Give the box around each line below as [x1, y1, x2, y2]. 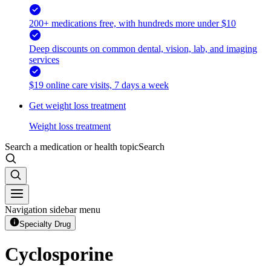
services [29, 54, 59, 65]
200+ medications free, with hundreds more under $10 [29, 18, 236, 28]
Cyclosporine [5, 243, 113, 266]
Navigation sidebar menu [5, 204, 100, 215]
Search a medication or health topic [5, 141, 139, 152]
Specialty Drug [19, 219, 71, 229]
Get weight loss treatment [29, 100, 126, 111]
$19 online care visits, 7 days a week [29, 79, 169, 90]
